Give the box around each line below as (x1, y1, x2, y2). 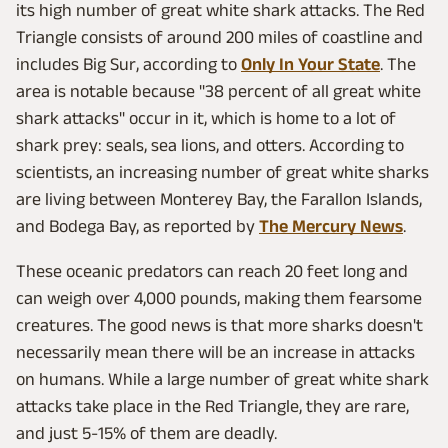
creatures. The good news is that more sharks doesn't (16, 315, 423, 336)
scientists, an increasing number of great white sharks (16, 162, 429, 183)
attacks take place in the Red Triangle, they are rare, (16, 396, 409, 417)
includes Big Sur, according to (16, 54, 241, 75)
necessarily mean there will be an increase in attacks (16, 342, 415, 363)
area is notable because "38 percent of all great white (16, 81, 421, 102)
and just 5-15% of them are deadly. (16, 423, 277, 444)
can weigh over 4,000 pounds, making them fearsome (16, 288, 422, 309)
